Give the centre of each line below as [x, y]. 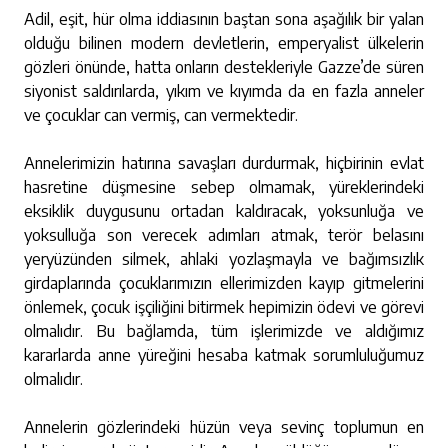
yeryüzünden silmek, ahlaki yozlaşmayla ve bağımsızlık [224, 259]
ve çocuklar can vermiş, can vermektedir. [163, 115]
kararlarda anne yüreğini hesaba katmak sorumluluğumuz [224, 355]
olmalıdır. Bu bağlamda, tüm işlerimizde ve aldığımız [224, 331]
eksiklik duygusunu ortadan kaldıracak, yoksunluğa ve [224, 211]
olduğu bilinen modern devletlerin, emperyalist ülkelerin [224, 43]
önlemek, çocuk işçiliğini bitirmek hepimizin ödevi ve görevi [224, 307]
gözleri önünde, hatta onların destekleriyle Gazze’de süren [224, 67]
